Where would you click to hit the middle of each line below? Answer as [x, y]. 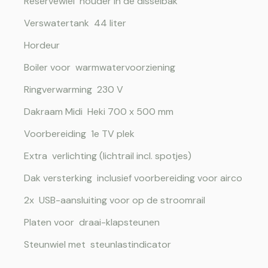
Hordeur [47, 45]
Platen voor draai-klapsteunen [97, 222]
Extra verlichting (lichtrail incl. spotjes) [112, 156]
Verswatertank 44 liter [80, 23]
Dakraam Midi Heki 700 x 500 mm [103, 111]
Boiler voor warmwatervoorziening [104, 67]
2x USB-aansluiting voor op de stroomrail [119, 200]
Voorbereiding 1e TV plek [84, 133]
